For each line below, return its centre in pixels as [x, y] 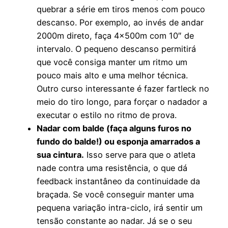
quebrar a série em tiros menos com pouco [121, 9]
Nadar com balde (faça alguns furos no [114, 128]
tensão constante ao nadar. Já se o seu [114, 221]
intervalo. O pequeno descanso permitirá [116, 49]
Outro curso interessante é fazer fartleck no [123, 89]
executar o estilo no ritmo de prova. [107, 115]
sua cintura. [60, 155]
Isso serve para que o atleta [140, 155]
